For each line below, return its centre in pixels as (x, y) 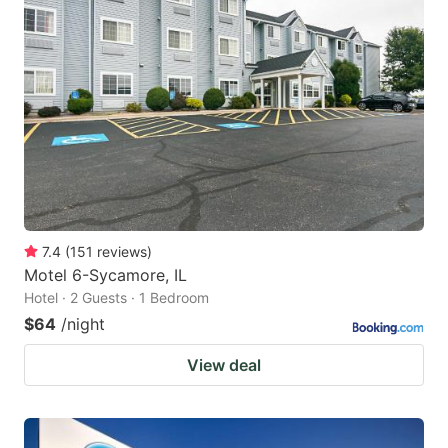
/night (83, 324)
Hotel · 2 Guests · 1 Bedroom (116, 298)
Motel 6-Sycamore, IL (105, 275)
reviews (122, 252)
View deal (224, 365)
